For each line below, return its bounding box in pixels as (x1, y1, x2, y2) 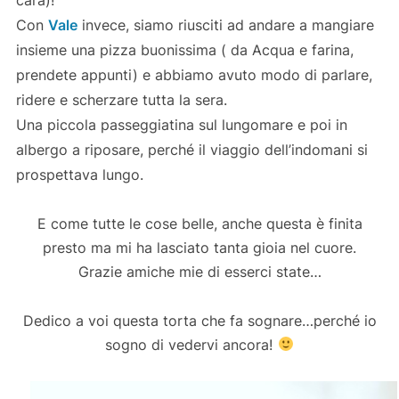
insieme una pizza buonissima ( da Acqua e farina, (15, 40, 354, 59)
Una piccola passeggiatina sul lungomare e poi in (15, 115, 347, 134)
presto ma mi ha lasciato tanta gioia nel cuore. (43, 238, 356, 256)
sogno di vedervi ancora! (105, 335, 278, 354)
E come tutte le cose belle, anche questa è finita (37, 214, 362, 232)
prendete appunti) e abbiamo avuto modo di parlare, (15, 65, 372, 84)
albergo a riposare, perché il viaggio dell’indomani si (15, 140, 368, 159)
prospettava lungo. (15, 165, 143, 183)
